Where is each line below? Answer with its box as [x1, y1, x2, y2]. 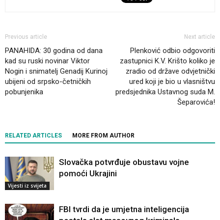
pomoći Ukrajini [59, 168, 117, 178]
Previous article [5, 33, 47, 40]
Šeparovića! [177, 97, 215, 107]
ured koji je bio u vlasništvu [129, 77, 215, 86]
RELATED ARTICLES [5, 132, 62, 139]
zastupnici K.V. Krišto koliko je [120, 56, 215, 65]
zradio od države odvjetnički [126, 66, 215, 76]
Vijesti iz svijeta [8, 182, 47, 190]
